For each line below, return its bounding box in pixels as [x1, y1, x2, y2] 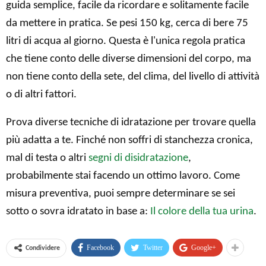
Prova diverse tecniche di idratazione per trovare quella [6, 116, 256, 128]
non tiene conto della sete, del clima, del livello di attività [6, 71, 259, 83]
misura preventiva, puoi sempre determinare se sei [6, 188, 235, 199]
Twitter [143, 243, 163, 252]
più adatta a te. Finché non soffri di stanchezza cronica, [6, 134, 253, 146]
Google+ [191, 243, 216, 252]
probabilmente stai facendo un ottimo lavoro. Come [6, 170, 240, 182]
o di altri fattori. [6, 88, 77, 100]
